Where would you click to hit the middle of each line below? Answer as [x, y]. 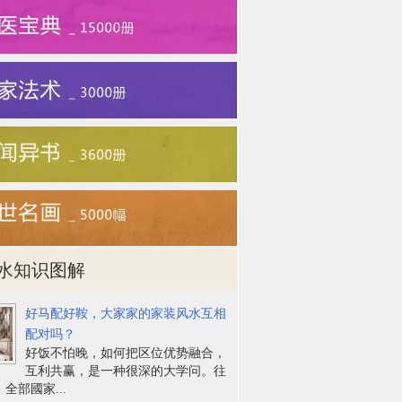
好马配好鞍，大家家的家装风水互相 [126, 313]
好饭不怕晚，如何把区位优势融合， [126, 353]
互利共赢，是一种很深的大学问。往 [126, 371]
